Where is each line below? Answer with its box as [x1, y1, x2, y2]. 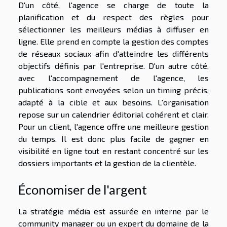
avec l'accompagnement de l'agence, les [18, 72, 209, 83]
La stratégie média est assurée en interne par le [18, 206, 209, 216]
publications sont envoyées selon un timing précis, [18, 85, 209, 95]
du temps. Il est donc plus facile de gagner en [18, 133, 209, 143]
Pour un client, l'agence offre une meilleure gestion [18, 121, 209, 131]
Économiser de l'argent [18, 182, 147, 198]
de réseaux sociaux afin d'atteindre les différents [18, 48, 209, 58]
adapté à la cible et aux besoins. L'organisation [18, 97, 209, 107]
